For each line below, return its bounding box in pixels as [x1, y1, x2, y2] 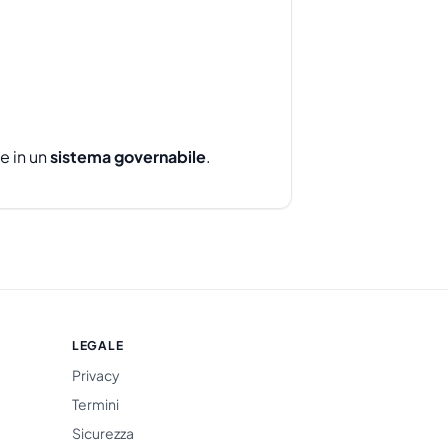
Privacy [72, 365, 120, 384]
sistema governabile [50, 146, 206, 168]
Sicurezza [72, 423, 134, 442]
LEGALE [72, 337, 124, 353]
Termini [72, 394, 119, 413]
